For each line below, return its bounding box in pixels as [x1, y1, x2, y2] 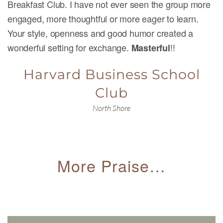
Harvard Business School [23, 66, 200, 83]
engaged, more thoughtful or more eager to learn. [7, 12, 199, 25]
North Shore [93, 103, 130, 113]
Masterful [131, 41, 170, 54]
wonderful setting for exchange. [7, 41, 131, 54]
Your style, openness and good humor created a [7, 26, 193, 39]
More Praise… [57, 154, 166, 177]
